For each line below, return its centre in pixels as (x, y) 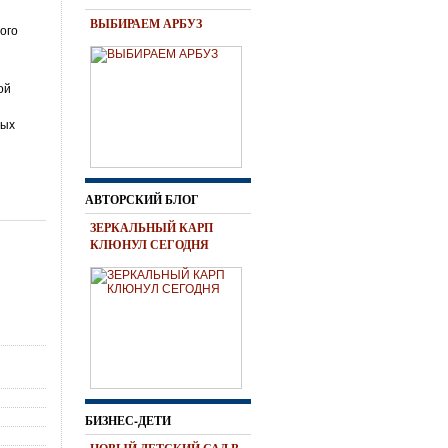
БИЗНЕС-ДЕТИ (128, 420)
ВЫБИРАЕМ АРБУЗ (146, 23)
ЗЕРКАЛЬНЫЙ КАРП (151, 227)
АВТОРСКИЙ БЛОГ (142, 199)
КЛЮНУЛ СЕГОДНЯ (149, 244)
